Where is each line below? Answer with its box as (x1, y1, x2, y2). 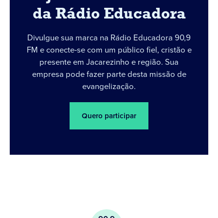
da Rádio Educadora (32, 7, 186, 22)
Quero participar (82, 110, 136, 121)
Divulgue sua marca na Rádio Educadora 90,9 (27, 32, 191, 44)
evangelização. (82, 80, 136, 92)
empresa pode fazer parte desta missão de (32, 68, 186, 80)
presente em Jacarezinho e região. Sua (39, 56, 179, 68)
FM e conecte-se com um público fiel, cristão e (26, 44, 192, 56)
